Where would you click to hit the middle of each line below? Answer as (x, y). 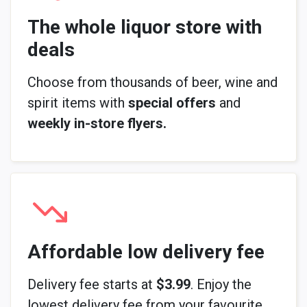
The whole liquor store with (145, 27)
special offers (172, 102)
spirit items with (78, 102)
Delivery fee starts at (92, 284)
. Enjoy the (221, 284)
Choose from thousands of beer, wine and (152, 82)
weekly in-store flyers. (97, 123)
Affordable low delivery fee (146, 251)
